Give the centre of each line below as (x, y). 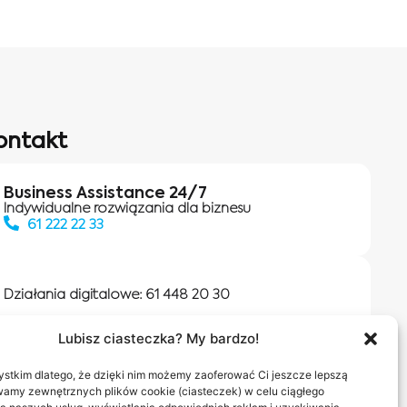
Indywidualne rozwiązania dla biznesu (127, 208)
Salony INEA (69, 372)
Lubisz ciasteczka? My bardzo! (159, 338)
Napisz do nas (275, 372)
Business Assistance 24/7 (105, 193)
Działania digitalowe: (74, 294)
